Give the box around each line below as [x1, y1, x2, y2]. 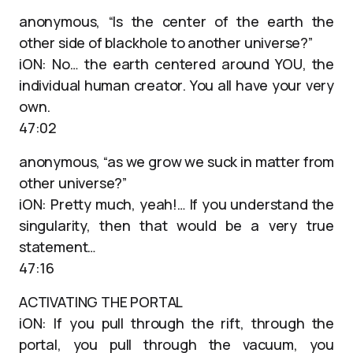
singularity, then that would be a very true [19, 216, 334, 235]
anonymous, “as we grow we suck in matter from [19, 152, 334, 171]
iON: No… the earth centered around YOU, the [19, 54, 334, 73]
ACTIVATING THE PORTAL [19, 292, 184, 311]
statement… [19, 237, 97, 256]
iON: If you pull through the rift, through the [19, 314, 334, 333]
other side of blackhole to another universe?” [19, 33, 313, 52]
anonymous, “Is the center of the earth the [19, 12, 334, 31]
